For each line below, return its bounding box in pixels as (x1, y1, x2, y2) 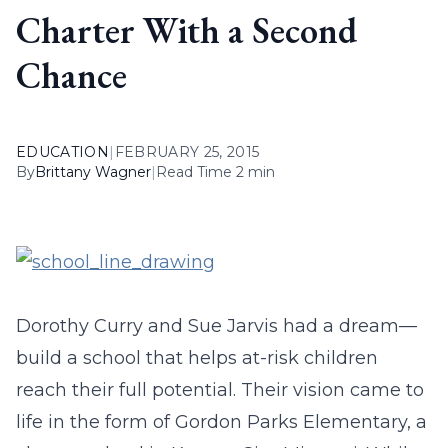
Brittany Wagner (35, 163, 151, 181)
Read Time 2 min (156, 163, 275, 181)
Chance (16, 52, 127, 99)
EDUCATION (16, 143, 110, 161)
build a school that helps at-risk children (16, 347, 378, 369)
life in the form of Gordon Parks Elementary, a (16, 411, 427, 433)
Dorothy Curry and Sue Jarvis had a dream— (16, 315, 417, 337)
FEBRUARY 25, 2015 (114, 143, 260, 161)
